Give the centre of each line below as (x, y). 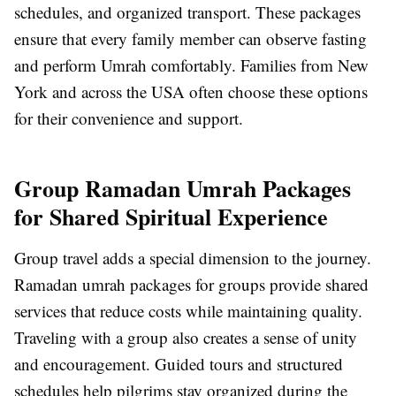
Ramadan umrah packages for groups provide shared (191, 285)
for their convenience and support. (129, 118)
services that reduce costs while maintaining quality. (188, 311)
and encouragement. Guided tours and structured (179, 364)
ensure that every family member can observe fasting (190, 39)
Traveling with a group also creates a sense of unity (186, 338)
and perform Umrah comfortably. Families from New (191, 65)
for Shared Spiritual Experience (171, 217)
